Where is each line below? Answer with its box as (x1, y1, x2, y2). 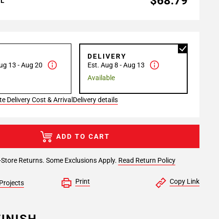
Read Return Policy (118, 156, 175, 164)
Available (88, 74, 115, 82)
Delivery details (73, 96, 118, 104)
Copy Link (169, 177, 199, 185)
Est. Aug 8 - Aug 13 (88, 61, 145, 69)
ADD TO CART (56, 132, 110, 140)
